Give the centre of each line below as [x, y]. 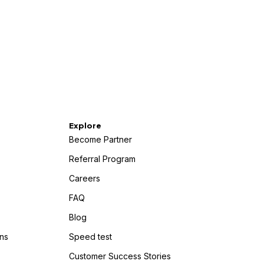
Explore [85, 126]
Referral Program [102, 159]
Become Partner [100, 139]
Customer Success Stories [120, 256]
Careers [84, 178]
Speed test [90, 237]
